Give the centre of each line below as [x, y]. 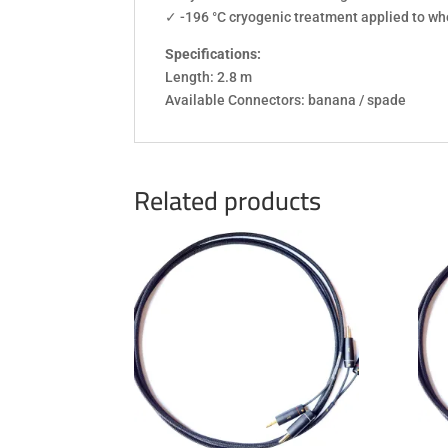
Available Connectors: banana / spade [286, 100]
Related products [228, 201]
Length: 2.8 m [209, 77]
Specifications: [213, 54]
